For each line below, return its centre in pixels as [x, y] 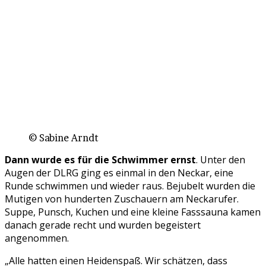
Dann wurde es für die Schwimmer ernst [100, 160]
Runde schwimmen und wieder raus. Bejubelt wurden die [130, 186]
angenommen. [37, 238]
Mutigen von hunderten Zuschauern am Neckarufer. [122, 199]
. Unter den [221, 160]
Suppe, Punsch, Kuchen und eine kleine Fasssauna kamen [133, 212]
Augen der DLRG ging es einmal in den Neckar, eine [119, 173]
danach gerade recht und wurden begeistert [103, 225]
